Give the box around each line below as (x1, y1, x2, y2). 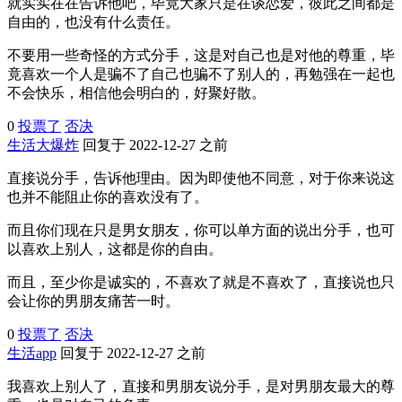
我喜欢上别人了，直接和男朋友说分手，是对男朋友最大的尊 (7, 378, 395, 394)
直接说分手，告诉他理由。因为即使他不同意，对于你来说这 (7, 170, 395, 186)
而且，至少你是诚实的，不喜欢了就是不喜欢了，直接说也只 (7, 274, 395, 290)
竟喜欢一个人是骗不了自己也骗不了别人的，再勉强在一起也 (7, 66, 395, 82)
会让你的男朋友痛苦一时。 (7, 293, 179, 309)
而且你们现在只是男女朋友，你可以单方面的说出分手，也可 (7, 222, 395, 238)
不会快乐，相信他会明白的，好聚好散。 (7, 84, 266, 100)
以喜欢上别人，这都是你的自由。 (7, 240, 223, 257)
